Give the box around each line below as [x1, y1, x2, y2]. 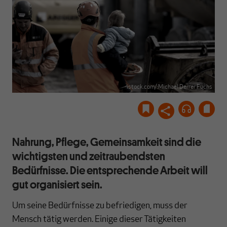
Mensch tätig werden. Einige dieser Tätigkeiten [12, 215, 186, 225]
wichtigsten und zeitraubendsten [12, 148, 165, 164]
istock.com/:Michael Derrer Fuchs [127, 84, 212, 91]
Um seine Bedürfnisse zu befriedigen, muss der [12, 201, 187, 211]
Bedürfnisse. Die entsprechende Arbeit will [12, 163, 208, 178]
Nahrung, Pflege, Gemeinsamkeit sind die [12, 134, 201, 149]
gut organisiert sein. [12, 177, 102, 192]
